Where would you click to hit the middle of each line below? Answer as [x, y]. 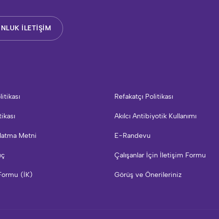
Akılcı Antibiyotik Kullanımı [155, 116]
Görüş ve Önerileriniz [148, 175]
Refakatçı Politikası [144, 97]
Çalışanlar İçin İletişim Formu [160, 155]
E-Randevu [132, 136]
